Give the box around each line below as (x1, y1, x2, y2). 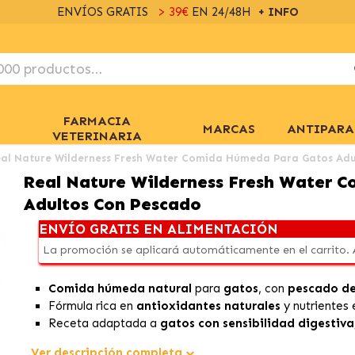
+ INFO (257, 5, 299, 19)
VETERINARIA (52, 128, 142, 143)
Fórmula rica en (48, 299, 137, 313)
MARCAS (203, 120, 255, 136)
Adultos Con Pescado (22, 193, 201, 215)
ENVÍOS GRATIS (56, 5, 151, 19)
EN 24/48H (188, 5, 258, 19)
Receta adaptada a (48, 316, 158, 330)
